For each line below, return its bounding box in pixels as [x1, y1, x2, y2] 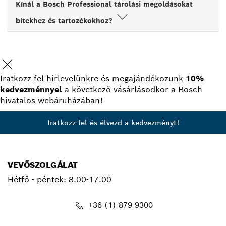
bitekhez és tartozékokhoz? [16, 16, 115, 25]
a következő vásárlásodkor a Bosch [62, 84, 202, 95]
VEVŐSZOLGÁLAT [8, 159, 78, 171]
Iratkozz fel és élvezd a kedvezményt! [47, 118, 179, 127]
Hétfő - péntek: [8, 174, 69, 185]
